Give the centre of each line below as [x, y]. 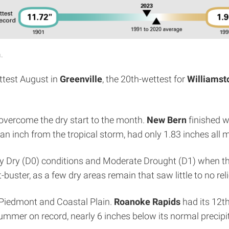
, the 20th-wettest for [145, 79]
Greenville [81, 79]
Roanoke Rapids [147, 202]
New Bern [167, 120]
